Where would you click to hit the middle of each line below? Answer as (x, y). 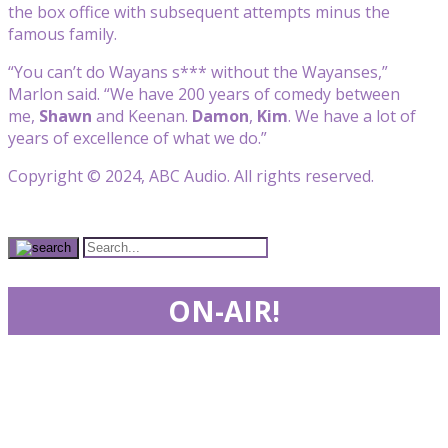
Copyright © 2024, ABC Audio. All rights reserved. (191, 175)
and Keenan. (144, 115)
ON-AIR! (224, 310)
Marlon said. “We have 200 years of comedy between (204, 93)
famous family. (62, 33)
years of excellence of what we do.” (137, 137)
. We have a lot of (352, 115)
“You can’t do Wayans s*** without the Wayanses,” (198, 71)
